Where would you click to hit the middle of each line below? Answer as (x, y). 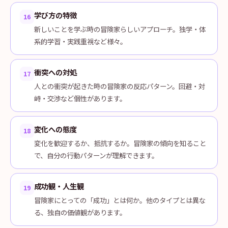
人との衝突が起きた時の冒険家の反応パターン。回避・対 (120, 86)
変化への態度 (55, 129)
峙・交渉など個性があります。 (80, 98)
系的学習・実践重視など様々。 (80, 41)
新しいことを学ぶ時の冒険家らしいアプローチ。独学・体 (120, 29)
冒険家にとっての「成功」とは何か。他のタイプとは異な (120, 200)
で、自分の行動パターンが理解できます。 (96, 155)
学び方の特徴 (55, 15)
